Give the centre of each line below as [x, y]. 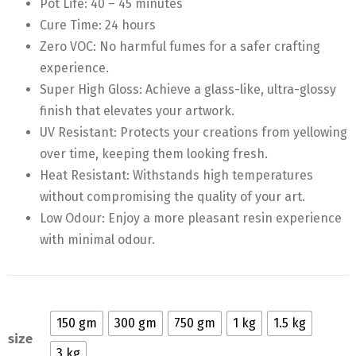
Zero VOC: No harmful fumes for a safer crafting [180, 46]
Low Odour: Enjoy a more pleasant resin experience [191, 218]
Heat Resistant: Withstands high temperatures [176, 175]
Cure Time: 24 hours [98, 25]
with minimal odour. [97, 240]
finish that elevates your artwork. [137, 111]
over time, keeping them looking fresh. [154, 154]
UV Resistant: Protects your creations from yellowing [193, 132]
